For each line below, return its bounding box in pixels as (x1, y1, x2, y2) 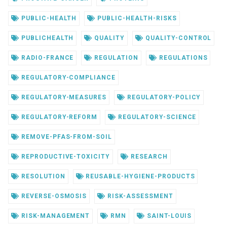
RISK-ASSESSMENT (105, 192, 173, 200)
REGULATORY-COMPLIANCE (19, 73, 116, 81)
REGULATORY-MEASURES (19, 93, 107, 101)
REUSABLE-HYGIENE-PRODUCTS (84, 172, 195, 180)
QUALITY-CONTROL (143, 34, 212, 42)
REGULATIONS (157, 54, 208, 61)
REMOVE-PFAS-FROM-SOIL (19, 133, 112, 140)
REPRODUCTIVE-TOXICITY (19, 153, 110, 160)
